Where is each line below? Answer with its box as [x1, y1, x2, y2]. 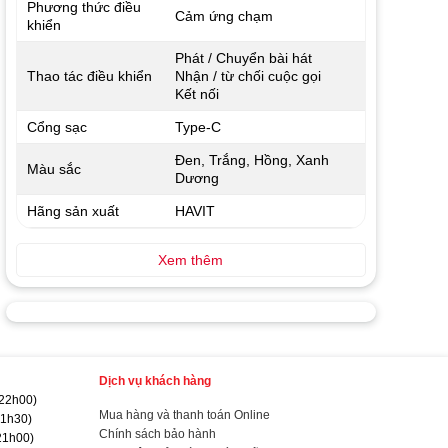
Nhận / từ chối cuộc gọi [174, 68, 321, 85]
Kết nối [174, 86, 219, 103]
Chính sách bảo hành [98, 427, 216, 442]
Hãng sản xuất [26, 203, 119, 220]
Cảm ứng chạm [174, 8, 273, 25]
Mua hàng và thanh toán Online [98, 408, 270, 423]
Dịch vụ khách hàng [98, 373, 211, 388]
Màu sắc [26, 161, 81, 178]
